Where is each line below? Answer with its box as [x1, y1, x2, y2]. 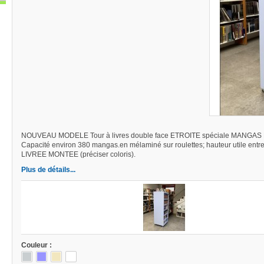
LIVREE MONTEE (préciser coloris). [21, 150, 139, 159]
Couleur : [21, 241, 52, 249]
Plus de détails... [21, 166, 75, 174]
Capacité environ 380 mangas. [21, 141, 120, 149]
